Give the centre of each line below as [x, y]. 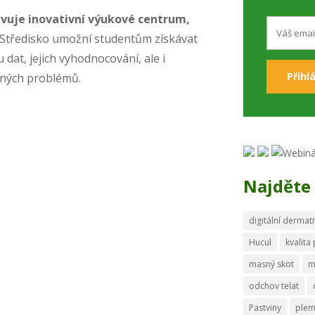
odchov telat [274, 285]
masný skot [272, 264]
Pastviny [265, 307]
